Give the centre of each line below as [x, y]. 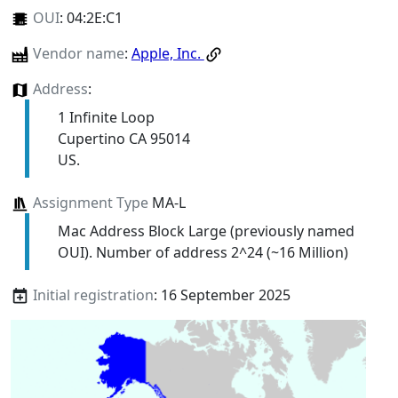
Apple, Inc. [167, 53]
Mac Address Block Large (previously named [206, 231]
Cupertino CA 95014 [123, 138]
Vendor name [78, 53]
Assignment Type [90, 202]
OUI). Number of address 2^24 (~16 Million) [203, 252]
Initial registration [93, 295]
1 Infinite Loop [106, 117]
